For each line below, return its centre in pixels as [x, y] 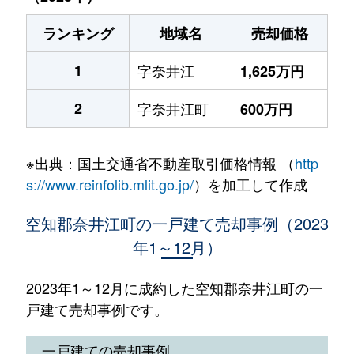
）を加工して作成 [250, 184]
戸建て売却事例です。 [97, 309]
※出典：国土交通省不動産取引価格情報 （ [160, 163]
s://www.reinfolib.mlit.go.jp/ [109, 184]
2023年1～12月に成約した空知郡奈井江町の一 [174, 288]
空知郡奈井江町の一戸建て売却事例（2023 [177, 223]
